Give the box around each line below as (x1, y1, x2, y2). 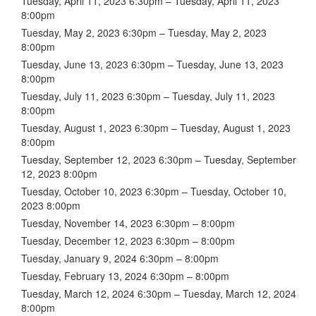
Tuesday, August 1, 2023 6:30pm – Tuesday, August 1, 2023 (21, 120, 291, 135)
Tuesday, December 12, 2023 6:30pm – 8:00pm (21, 233, 235, 248)
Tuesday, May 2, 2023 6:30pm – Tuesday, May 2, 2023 (21, 25, 267, 39)
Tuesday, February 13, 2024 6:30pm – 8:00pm (21, 268, 229, 283)
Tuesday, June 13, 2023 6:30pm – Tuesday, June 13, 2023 (21, 56, 284, 71)
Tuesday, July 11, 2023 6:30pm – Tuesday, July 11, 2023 (21, 88, 275, 103)
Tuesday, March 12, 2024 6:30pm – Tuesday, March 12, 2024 (21, 286, 296, 300)
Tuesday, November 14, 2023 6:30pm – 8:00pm (21, 215, 235, 230)
